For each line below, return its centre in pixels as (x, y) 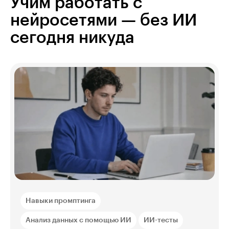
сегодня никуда (72, 38)
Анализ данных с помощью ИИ (78, 220)
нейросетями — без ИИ (104, 21)
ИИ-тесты (161, 220)
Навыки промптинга (61, 201)
